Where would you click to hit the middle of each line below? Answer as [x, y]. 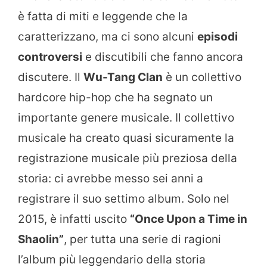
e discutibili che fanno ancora [163, 57]
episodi [218, 36]
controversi [50, 57]
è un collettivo [202, 77]
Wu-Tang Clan [123, 77]
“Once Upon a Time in [189, 219]
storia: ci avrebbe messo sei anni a [111, 178]
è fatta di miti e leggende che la [103, 16]
